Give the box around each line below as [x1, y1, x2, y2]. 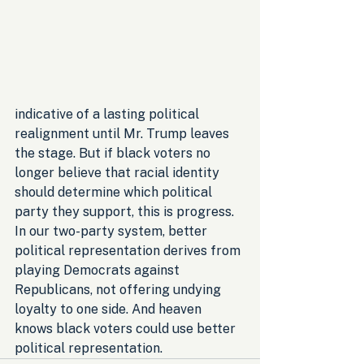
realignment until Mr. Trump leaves [15, 125, 232, 141]
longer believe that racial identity [15, 164, 223, 180]
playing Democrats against [15, 262, 183, 278]
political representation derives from [15, 242, 244, 258]
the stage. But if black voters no [15, 145, 214, 161]
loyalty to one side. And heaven [15, 301, 205, 317]
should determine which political [15, 184, 215, 200]
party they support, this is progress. [15, 203, 237, 219]
